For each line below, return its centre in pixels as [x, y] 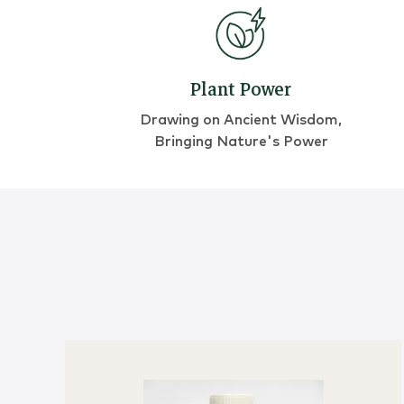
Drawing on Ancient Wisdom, [241, 120]
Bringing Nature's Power [241, 142]
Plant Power [241, 90]
